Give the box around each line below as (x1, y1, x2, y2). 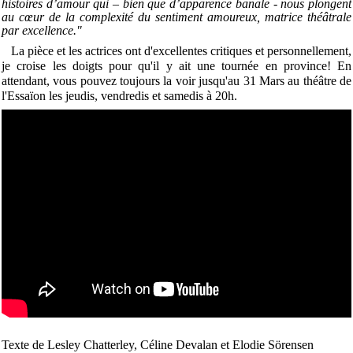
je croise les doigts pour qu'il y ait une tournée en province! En (2, 59, 351, 73)
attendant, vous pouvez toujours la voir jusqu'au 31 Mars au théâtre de (2, 74, 351, 88)
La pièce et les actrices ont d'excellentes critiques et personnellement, (2, 44, 351, 58)
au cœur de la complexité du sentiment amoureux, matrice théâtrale (2, 10, 351, 24)
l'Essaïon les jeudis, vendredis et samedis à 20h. (2, 89, 237, 103)
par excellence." (2, 24, 82, 38)
